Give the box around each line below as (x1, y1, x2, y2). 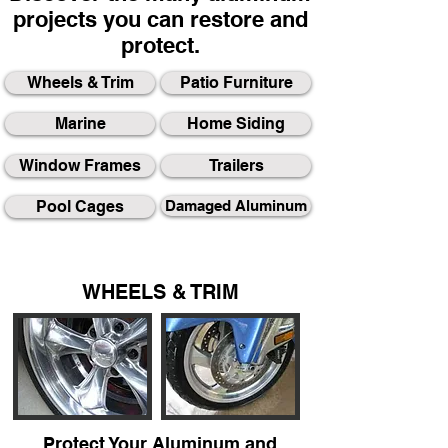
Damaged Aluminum (165, 196, 307, 214)
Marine (54, 113, 106, 133)
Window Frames (19, 155, 141, 175)
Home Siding (187, 113, 285, 133)
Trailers (208, 155, 264, 175)
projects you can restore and (12, 5, 308, 32)
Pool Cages (36, 196, 124, 216)
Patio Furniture (179, 72, 293, 92)
